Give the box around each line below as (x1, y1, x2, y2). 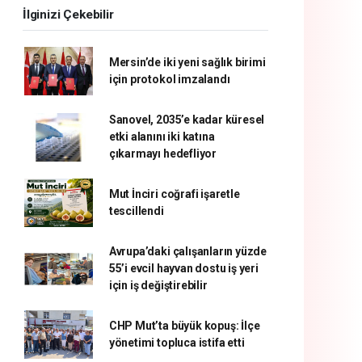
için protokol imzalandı (108, 73, 230, 86)
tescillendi (108, 204, 164, 217)
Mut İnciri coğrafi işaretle (108, 187, 240, 200)
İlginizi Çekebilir (23, 7, 114, 22)
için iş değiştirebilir (108, 279, 208, 292)
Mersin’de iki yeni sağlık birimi (108, 56, 266, 69)
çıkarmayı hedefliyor (108, 147, 217, 160)
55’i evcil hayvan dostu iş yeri (108, 262, 259, 275)
